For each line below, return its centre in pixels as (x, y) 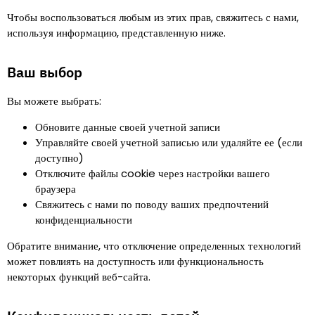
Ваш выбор (45, 72)
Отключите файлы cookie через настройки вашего (153, 173)
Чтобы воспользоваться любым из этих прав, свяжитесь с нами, (153, 17)
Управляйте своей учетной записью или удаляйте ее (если (169, 142)
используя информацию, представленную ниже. (116, 33)
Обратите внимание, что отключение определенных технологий (154, 246)
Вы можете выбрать (53, 101)
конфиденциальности (84, 220)
